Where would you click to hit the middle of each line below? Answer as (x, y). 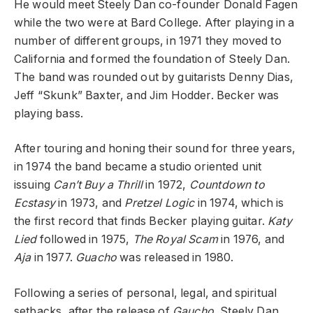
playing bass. (49, 113)
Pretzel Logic (160, 203)
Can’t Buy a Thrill (98, 185)
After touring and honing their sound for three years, (155, 149)
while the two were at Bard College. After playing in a (154, 22)
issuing (34, 185)
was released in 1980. (175, 258)
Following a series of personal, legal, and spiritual (146, 293)
